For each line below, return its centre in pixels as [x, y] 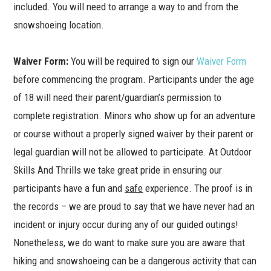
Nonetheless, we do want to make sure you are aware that [129, 243]
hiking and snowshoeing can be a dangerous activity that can [135, 261]
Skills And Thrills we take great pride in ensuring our [118, 170]
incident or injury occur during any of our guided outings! [126, 225]
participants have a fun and [69, 188]
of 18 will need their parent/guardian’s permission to [118, 98]
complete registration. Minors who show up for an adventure [135, 116]
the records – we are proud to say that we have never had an [134, 207]
